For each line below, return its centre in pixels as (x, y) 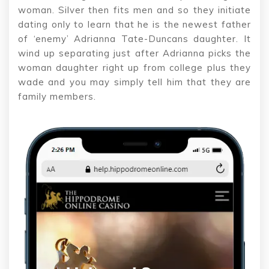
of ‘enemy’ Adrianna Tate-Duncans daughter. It (134, 39)
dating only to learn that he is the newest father (134, 25)
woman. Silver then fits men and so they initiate (134, 10)
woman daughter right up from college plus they (134, 68)
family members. (57, 97)
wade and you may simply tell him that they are (134, 82)
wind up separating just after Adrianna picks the (134, 53)
